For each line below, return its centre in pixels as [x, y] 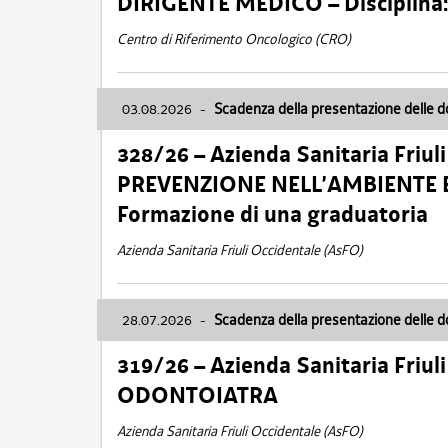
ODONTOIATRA [197, 395]
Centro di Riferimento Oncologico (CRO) [234, 39]
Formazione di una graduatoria [272, 214]
